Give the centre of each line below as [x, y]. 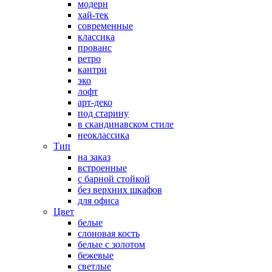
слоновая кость [109, 234]
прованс [95, 48]
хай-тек [93, 15]
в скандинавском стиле [126, 124]
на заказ [94, 157]
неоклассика [104, 135]
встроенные [102, 168]
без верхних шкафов [120, 190]
